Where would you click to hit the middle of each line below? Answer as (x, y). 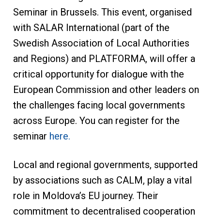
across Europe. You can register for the (96, 121)
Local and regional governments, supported (105, 165)
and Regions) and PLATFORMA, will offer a (104, 59)
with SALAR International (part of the (91, 28)
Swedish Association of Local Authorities (101, 43)
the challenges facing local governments (99, 105)
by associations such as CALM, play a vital (102, 180)
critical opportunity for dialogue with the (98, 74)
